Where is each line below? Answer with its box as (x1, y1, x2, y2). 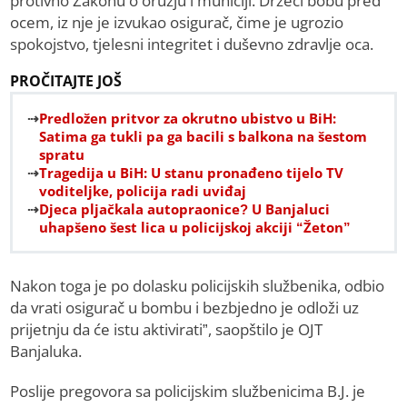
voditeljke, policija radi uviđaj (39, 182, 247, 201)
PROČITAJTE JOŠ (10, 71, 123, 92)
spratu (39, 145, 85, 164)
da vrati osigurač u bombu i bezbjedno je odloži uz (10, 297, 360, 319)
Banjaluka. (10, 341, 83, 362)
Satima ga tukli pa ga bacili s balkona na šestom (39, 127, 368, 146)
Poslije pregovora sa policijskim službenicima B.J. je (10, 381, 366, 402)
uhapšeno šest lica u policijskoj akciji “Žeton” (39, 218, 352, 237)
